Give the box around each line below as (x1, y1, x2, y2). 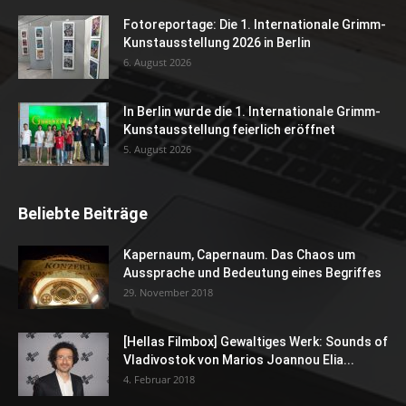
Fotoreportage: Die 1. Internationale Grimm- (123, 16, 386, 32)
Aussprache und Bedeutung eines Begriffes (123, 265, 382, 280)
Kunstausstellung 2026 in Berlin (123, 34, 311, 50)
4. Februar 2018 (123, 372, 195, 386)
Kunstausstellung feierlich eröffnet (123, 121, 335, 137)
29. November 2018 (123, 285, 213, 299)
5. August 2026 (123, 141, 191, 156)
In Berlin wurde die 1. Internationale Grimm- (123, 103, 381, 119)
